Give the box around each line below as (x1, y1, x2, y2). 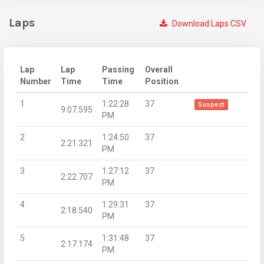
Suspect (198, 100, 225, 108)
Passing (102, 64, 134, 74)
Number (20, 76, 51, 86)
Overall (145, 64, 173, 74)
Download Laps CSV (170, 18, 246, 28)
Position (145, 76, 179, 86)
